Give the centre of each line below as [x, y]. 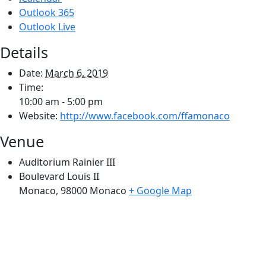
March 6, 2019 [77, 73]
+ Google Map [160, 190]
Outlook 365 [47, 12]
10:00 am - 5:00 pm [61, 101]
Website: [38, 115]
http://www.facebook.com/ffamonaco [145, 115]
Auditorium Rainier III [67, 162]
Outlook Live [47, 26]
